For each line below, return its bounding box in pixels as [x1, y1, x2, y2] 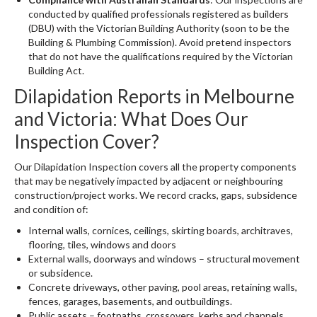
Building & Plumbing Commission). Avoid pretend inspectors [28, 36, 292, 48]
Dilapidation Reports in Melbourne [14, 85, 294, 108]
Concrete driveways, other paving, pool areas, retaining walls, [28, 281, 297, 293]
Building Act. [28, 64, 84, 76]
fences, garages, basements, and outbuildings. [28, 295, 232, 307]
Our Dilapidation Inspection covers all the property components [14, 161, 296, 173]
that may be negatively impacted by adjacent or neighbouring [14, 175, 283, 187]
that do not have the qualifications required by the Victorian [28, 50, 293, 62]
